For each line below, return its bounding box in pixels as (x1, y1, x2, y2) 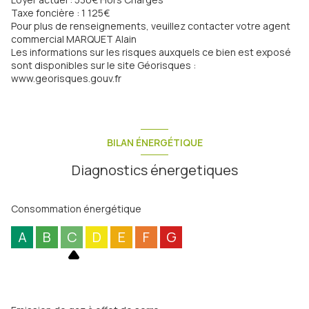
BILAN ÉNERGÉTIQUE (106, 135, 203, 149)
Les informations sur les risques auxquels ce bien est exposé (11, 46, 291, 59)
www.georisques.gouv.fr (11, 72, 121, 86)
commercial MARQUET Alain (11, 32, 137, 46)
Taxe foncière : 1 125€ (11, 6, 110, 20)
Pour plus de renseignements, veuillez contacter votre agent (11, 19, 290, 33)
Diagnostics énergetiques (71, 161, 238, 180)
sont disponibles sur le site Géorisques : (11, 59, 196, 72)
